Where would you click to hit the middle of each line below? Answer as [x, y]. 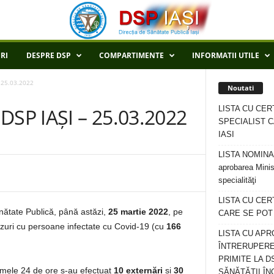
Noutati [241, 87]
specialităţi [237, 180]
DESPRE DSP [49, 55]
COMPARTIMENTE [131, 55]
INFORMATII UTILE [226, 55]
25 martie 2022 [138, 212]
